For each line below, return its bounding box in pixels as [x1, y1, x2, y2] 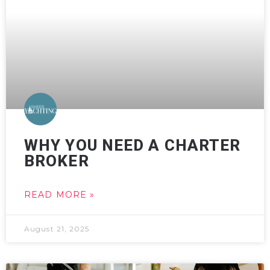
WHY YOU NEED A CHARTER [24, 136, 241, 154]
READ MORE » [24, 189, 95, 200]
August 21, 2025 [24, 224, 90, 233]
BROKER [24, 152, 89, 170]
